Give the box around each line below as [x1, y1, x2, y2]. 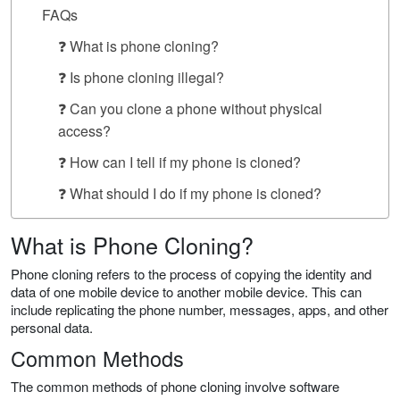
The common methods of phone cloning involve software [11, 377, 339, 396]
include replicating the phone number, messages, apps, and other [11, 300, 388, 320]
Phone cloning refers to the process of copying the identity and [11, 264, 371, 284]
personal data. [11, 318, 93, 337]
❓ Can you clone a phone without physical [58, 98, 322, 120]
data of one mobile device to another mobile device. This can [11, 282, 362, 302]
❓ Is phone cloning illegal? [58, 67, 224, 88]
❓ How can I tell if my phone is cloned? [58, 152, 301, 173]
